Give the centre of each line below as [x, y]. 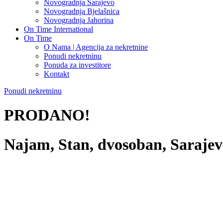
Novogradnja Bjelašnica [82, 11]
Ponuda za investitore [77, 65]
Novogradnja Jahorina [79, 20]
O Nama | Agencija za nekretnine [96, 47]
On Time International [58, 29]
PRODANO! [47, 115]
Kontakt [56, 74]
